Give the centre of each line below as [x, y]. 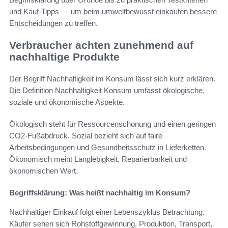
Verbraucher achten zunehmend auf [101, 45]
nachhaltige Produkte [64, 57]
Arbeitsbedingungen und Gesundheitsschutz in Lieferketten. [108, 148]
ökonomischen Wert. [44, 171]
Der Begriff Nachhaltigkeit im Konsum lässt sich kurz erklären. [112, 79]
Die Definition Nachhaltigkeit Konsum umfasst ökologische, [107, 91]
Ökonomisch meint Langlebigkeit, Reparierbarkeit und [98, 159]
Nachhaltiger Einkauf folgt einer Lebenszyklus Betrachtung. [107, 212]
